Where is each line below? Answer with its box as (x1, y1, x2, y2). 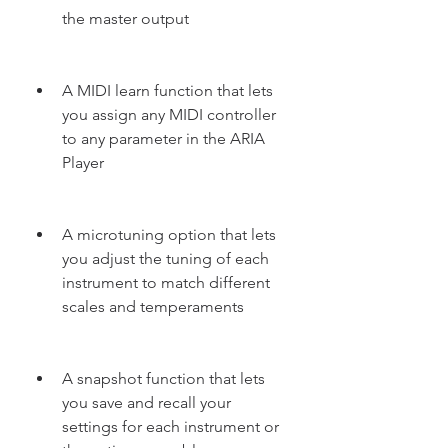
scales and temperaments (62, 297, 244, 316)
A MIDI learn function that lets (62, 81, 273, 100)
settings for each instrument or (62, 417, 279, 436)
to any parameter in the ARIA (62, 129, 265, 148)
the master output (62, 9, 189, 28)
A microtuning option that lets (62, 225, 276, 244)
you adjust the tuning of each (62, 249, 269, 268)
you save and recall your (62, 393, 231, 412)
